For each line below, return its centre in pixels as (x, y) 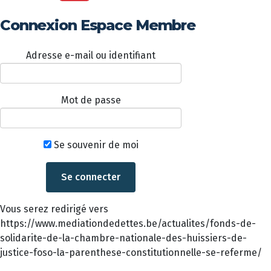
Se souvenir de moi (95, 145)
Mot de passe (91, 100)
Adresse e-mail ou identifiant (91, 55)
